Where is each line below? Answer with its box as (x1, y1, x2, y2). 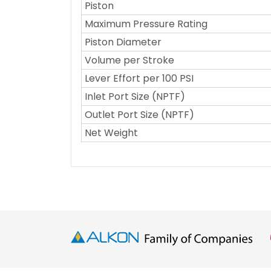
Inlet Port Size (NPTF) (85, 89, 185, 103)
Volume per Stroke (85, 53, 174, 67)
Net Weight (85, 125, 138, 140)
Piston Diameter (85, 34, 162, 49)
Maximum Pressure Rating (85, 16, 207, 31)
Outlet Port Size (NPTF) (85, 107, 194, 122)
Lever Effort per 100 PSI (85, 71, 194, 85)
